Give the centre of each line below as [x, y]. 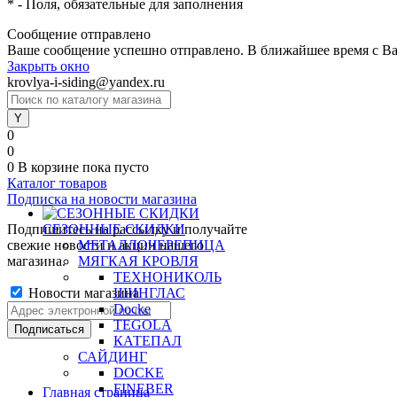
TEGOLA [143, 325]
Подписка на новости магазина [102, 199]
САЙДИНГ [113, 357]
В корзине [50, 167]
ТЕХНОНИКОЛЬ [167, 277]
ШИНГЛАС [149, 293]
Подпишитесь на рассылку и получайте [127, 229]
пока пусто [116, 167]
